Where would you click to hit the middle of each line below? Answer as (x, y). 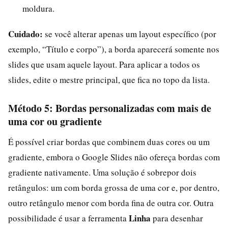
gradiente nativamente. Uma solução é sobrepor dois (102, 172)
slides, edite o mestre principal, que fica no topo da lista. (109, 79)
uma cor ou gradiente (55, 121)
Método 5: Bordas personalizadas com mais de (110, 108)
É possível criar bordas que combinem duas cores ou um (109, 141)
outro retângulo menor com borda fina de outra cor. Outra (111, 203)
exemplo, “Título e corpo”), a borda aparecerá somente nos (114, 49)
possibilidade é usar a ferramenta (68, 218)
